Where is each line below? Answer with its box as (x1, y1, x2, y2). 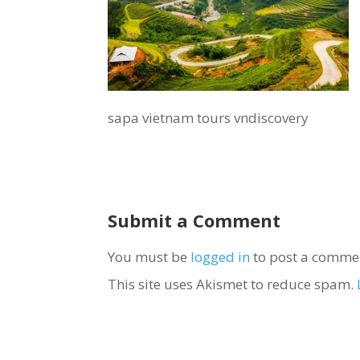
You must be (108, 247, 191, 266)
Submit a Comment (108, 207, 281, 232)
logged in (190, 247, 251, 266)
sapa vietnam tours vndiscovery (108, 108, 309, 127)
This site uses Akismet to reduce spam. (108, 274, 358, 293)
